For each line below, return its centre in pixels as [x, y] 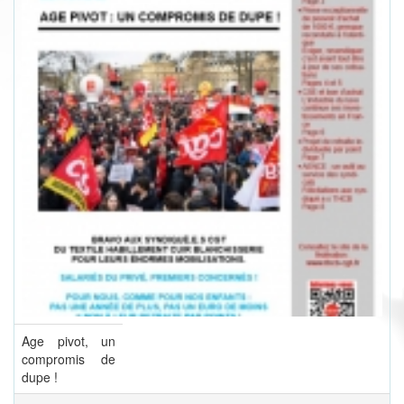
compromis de [69, 359]
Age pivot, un [69, 341]
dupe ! [40, 377]
